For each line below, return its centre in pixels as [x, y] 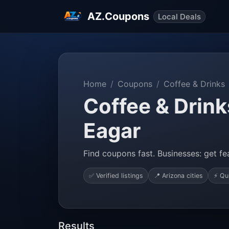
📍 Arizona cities [178, 175]
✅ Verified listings [116, 175]
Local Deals [179, 16]
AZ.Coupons [118, 16]
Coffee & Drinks [194, 84]
